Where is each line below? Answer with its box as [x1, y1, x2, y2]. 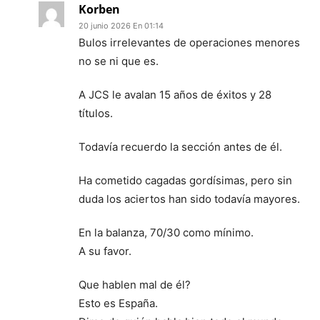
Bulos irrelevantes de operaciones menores [79, 35, 300, 49]
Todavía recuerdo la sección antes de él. [79, 139, 282, 154]
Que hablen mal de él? [79, 277, 191, 291]
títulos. [79, 106, 113, 120]
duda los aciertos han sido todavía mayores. [79, 191, 300, 206]
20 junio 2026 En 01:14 [79, 20, 164, 31]
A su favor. [79, 244, 131, 258]
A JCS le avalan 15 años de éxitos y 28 [79, 87, 271, 101]
